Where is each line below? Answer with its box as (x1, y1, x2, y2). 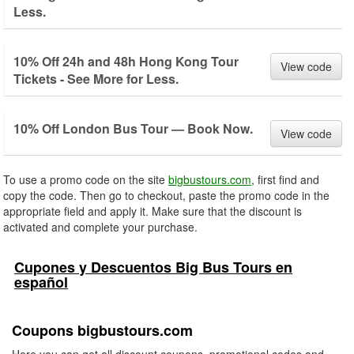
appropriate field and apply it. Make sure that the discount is (3, 203, 302, 219)
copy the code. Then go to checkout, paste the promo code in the (3, 187, 330, 203)
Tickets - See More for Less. (13, 70, 179, 88)
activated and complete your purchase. (3, 219, 198, 235)
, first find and (251, 171, 319, 187)
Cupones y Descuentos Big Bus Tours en (14, 257, 292, 277)
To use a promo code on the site (3, 171, 168, 187)
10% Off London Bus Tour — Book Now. (13, 119, 253, 137)
